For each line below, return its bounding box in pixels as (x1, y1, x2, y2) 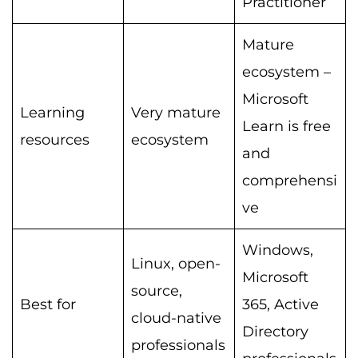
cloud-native (131, 308, 221, 327)
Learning (20, 103, 85, 121)
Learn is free (242, 117, 331, 135)
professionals (131, 336, 225, 354)
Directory (242, 322, 308, 340)
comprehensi (242, 171, 337, 189)
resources (20, 130, 89, 149)
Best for (20, 295, 76, 313)
